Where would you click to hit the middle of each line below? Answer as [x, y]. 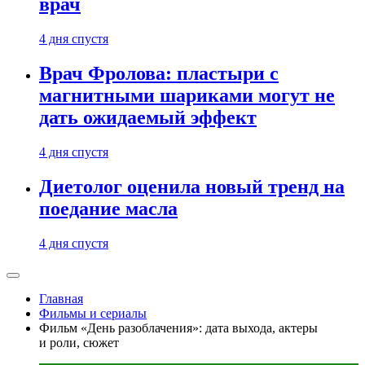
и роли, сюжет [79, 343]
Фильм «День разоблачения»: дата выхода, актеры [178, 328]
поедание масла [108, 209]
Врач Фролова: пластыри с [159, 74]
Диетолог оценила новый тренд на [192, 187]
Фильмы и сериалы [93, 313]
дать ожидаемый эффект [148, 118]
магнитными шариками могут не [187, 96]
